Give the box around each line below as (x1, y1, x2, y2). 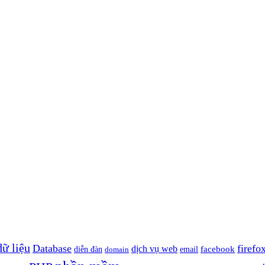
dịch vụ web (131, 243, 177, 254)
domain (105, 244, 129, 254)
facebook (201, 244, 235, 254)
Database (33, 242, 72, 254)
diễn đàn (74, 244, 102, 254)
